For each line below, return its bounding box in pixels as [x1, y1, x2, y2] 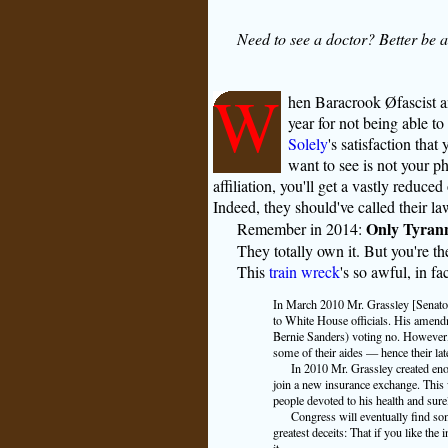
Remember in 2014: [236, 217, 366, 239]
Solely [287, 132, 328, 154]
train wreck [268, 260, 340, 282]
